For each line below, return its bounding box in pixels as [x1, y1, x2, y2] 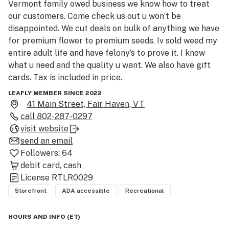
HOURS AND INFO [8, 213, 65, 220]
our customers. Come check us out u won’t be [8, 11, 181, 21]
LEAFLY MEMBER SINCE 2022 [8, 89, 102, 97]
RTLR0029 [52, 173, 93, 182]
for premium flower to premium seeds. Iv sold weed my [8, 36, 217, 45]
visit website [20, 124, 68, 133]
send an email [20, 136, 73, 146]
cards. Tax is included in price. [8, 73, 122, 82]
